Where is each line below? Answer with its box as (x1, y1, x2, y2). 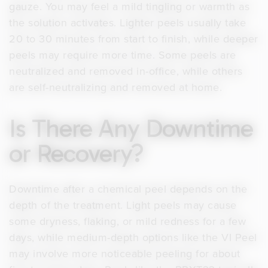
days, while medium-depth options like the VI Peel (9, 229, 257, 245)
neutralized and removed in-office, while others (9, 63, 243, 78)
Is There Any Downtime (9, 113, 253, 144)
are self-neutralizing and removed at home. (9, 79, 222, 95)
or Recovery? (9, 138, 150, 169)
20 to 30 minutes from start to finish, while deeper (9, 31, 258, 46)
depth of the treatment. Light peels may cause (9, 197, 237, 212)
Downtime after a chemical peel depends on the (9, 181, 248, 196)
